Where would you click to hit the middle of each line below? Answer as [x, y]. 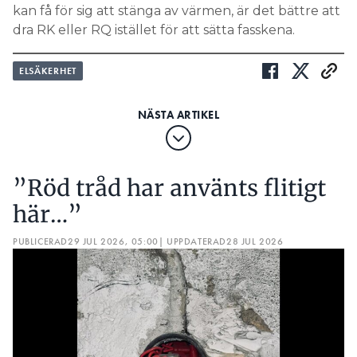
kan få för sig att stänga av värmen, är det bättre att [177, 10]
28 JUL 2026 [255, 241]
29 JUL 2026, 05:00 [113, 241]
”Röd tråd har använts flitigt [169, 188]
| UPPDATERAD [192, 241]
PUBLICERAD [40, 241]
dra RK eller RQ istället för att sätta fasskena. [155, 29]
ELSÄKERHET [48, 71]
